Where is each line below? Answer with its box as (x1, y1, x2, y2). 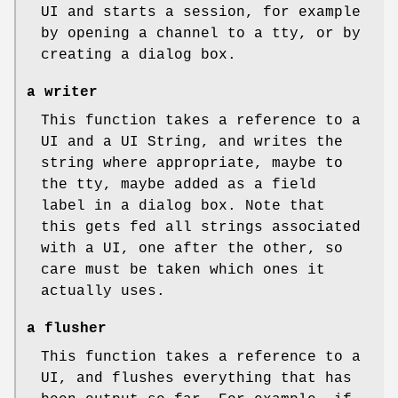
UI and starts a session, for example (41, 4, 361, 20)
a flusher (27, 320, 107, 337)
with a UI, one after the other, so (41, 240, 343, 257)
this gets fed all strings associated (41, 219, 361, 235)
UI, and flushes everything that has (41, 370, 352, 386)
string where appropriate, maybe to (41, 155, 343, 171)
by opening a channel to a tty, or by (41, 25, 361, 42)
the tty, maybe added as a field (41, 176, 316, 193)
